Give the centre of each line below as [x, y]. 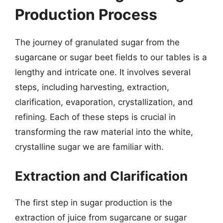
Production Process [86, 14]
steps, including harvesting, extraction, [92, 87]
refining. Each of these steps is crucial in [95, 117]
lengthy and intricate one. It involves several [103, 72]
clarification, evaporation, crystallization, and [104, 102]
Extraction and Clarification [101, 176]
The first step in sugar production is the [94, 202]
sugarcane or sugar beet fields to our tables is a [111, 57]
